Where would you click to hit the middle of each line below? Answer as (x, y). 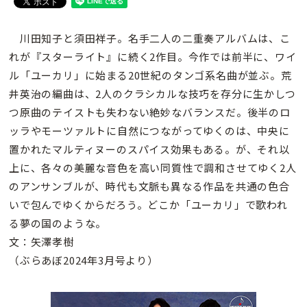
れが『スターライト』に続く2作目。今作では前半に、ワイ (153, 57)
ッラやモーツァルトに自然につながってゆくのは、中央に (149, 131)
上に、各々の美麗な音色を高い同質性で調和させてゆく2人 (153, 168)
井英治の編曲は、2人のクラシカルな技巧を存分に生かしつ (152, 94)
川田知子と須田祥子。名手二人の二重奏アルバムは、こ (150, 38)
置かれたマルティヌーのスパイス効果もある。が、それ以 (149, 149)
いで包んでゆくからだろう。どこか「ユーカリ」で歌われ (148, 205)
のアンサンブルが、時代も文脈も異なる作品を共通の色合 (149, 186)
